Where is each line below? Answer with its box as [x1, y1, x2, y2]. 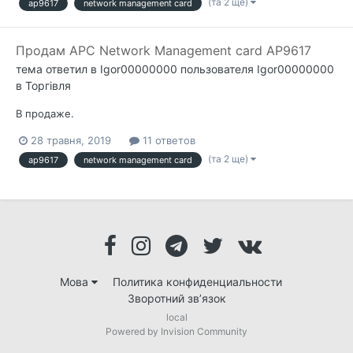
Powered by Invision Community [106, 325, 247, 337]
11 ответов [139, 134, 195, 147]
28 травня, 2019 [31, 134, 111, 147]
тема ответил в [16, 62, 100, 76]
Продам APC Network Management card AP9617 [16, 43, 311, 59]
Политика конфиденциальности [112, 274, 282, 288]
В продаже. [16, 107, 74, 121]
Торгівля [25, 79, 71, 93]
